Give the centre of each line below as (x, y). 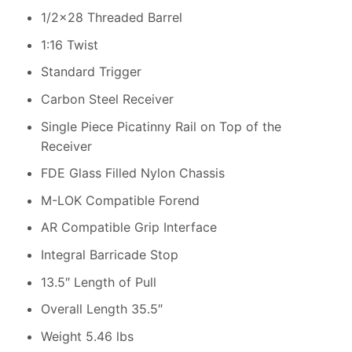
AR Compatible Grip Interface (128, 227)
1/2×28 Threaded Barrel (111, 18)
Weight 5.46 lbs (87, 336)
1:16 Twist (69, 44)
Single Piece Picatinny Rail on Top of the (161, 126)
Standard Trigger (91, 72)
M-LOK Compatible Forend (120, 200)
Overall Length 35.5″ (101, 309)
